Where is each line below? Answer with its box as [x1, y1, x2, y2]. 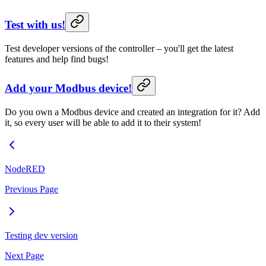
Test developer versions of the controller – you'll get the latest [5, 43, 233, 54]
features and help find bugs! [5, 54, 109, 65]
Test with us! [5, 18, 65, 31]
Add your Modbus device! [5, 81, 132, 94]
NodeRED [5, 163, 45, 174]
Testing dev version [5, 230, 78, 240]
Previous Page [5, 183, 58, 194]
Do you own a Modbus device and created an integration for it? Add [5, 106, 260, 117]
